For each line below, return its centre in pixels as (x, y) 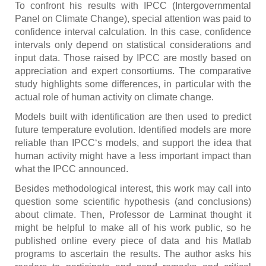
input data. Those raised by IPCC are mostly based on (133, 58)
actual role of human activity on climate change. (114, 97)
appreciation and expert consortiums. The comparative (133, 71)
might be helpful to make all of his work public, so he (133, 228)
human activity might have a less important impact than (133, 156)
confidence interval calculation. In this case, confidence (133, 32)
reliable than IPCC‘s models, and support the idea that (133, 143)
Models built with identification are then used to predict (133, 117)
